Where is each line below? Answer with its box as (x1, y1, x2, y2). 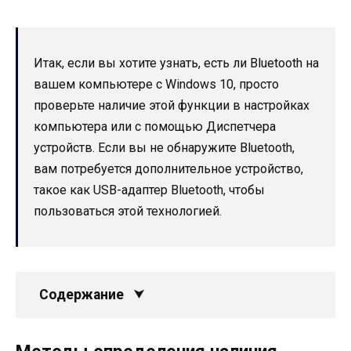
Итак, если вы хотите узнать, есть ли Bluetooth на (34, 55, 319, 71)
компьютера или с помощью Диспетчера (34, 118, 276, 134)
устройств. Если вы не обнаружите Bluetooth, (34, 139, 295, 155)
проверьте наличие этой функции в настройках (34, 97, 309, 113)
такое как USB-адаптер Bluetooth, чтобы (34, 182, 265, 197)
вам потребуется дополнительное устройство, (34, 161, 303, 176)
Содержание (39, 286, 124, 302)
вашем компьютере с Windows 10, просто (34, 76, 279, 92)
